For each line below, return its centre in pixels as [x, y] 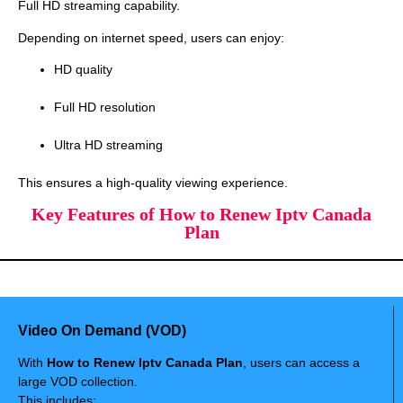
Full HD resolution [105, 107]
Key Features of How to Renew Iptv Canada [201, 215]
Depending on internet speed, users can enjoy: [151, 37]
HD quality [83, 69]
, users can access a [301, 363]
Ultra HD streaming [108, 145]
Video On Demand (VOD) [102, 331]
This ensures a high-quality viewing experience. [153, 183]
